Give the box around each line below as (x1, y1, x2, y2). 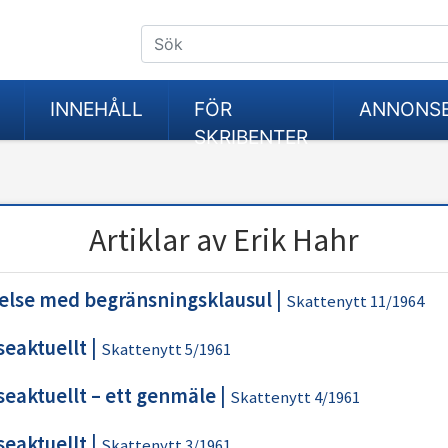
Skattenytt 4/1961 (229, 387, 360, 408)
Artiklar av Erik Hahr (89, 220, 359, 260)
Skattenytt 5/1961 (100, 339, 231, 360)
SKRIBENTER (194, 125, 308, 149)
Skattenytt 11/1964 (285, 291, 424, 312)
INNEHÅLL (50, 97, 143, 121)
